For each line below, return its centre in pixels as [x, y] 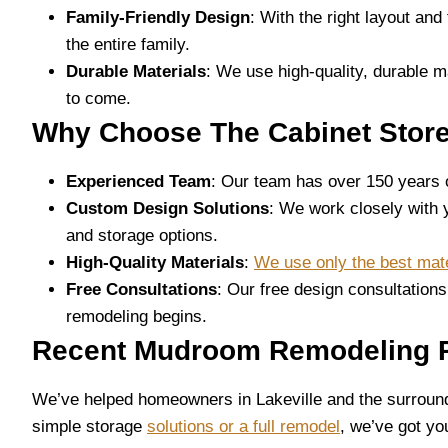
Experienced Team [138, 181]
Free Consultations [141, 289]
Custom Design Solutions [167, 208]
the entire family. [128, 44]
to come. [98, 98]
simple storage [89, 426]
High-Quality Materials [155, 262]
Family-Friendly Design [158, 17]
